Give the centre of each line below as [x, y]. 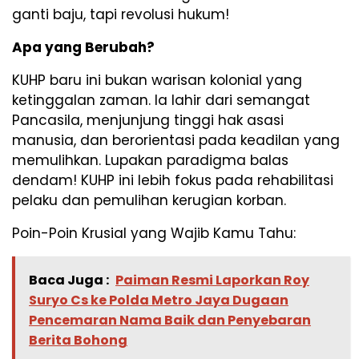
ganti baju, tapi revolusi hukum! [121, 14]
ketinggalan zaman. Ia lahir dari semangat [161, 100]
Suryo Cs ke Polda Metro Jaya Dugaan [159, 300]
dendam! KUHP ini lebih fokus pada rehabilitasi [173, 180]
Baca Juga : [69, 280]
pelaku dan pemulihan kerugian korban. [149, 200]
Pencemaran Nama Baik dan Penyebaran [170, 320]
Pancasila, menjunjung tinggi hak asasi [148, 120]
